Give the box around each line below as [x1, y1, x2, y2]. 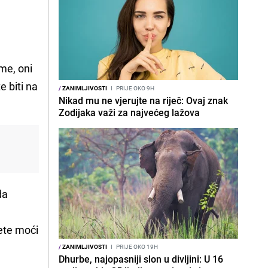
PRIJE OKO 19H [115, 242, 158, 251]
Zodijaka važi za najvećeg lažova [59, 106, 200, 119]
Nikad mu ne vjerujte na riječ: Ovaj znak [59, 94, 228, 107]
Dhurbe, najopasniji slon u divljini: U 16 [59, 252, 223, 266]
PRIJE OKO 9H [115, 84, 154, 92]
